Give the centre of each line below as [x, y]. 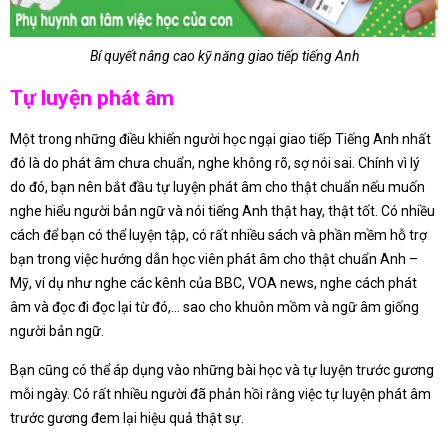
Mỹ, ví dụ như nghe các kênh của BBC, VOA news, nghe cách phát [213, 282]
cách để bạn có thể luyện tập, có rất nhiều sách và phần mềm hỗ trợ [218, 234]
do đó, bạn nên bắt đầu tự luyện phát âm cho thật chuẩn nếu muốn [217, 186]
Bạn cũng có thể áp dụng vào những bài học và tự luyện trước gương [222, 369]
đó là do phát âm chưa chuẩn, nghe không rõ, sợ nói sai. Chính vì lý [215, 162]
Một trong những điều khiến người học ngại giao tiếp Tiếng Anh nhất [220, 138]
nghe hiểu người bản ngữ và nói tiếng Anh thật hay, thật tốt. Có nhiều [222, 210]
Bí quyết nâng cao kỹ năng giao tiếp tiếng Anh [224, 56]
